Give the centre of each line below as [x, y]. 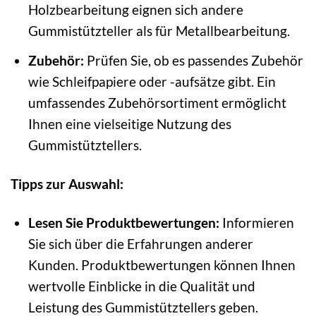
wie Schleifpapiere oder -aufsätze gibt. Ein [152, 81]
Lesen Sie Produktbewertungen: [123, 222]
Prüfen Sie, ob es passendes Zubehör [193, 60]
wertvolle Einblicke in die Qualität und [141, 286]
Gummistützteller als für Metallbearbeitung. [159, 31]
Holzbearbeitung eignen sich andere [135, 10]
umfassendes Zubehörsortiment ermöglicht [157, 102]
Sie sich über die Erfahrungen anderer [140, 243]
